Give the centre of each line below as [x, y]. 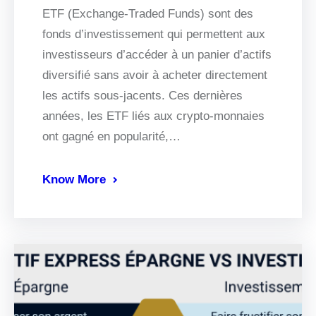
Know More [74, 180]
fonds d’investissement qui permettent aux [154, 35]
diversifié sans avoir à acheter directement [155, 75]
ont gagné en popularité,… [111, 137]
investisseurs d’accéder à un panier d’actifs [157, 55]
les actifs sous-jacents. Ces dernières [142, 96]
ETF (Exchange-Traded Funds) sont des [148, 14]
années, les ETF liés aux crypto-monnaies [153, 116]
